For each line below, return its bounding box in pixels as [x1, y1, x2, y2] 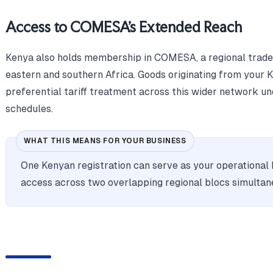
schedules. [5, 103, 53, 115]
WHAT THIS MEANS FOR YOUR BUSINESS [23, 136, 186, 146]
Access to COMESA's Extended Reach [5, 18, 242, 37]
